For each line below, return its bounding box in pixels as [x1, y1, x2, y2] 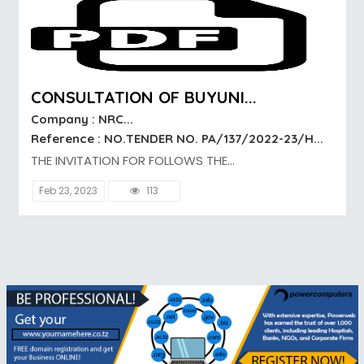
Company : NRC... [30, 111, 133, 128]
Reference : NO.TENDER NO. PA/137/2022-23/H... [30, 131, 323, 147]
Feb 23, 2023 [39, 184, 98, 198]
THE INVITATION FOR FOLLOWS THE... [30, 152, 235, 170]
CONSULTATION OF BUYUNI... [30, 87, 257, 108]
